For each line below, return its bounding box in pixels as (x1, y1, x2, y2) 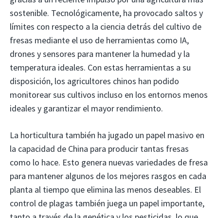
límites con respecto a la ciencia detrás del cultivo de (10, 20, 201, 32)
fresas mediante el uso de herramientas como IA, (10, 34, 189, 46)
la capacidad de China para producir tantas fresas (10, 143, 189, 154)
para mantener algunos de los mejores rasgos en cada (10, 170, 206, 182)
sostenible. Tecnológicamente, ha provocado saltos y (10, 7, 203, 18)
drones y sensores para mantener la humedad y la (10, 48, 190, 59)
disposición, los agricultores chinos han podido (10, 75, 179, 87)
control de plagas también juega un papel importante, (10, 197, 204, 209)
